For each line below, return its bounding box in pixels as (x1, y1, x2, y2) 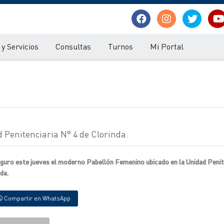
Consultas (55, 41, 91, 51)
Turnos (108, 41, 133, 51)
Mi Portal (150, 41, 183, 51)
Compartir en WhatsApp (2, 194, 70, 202)
